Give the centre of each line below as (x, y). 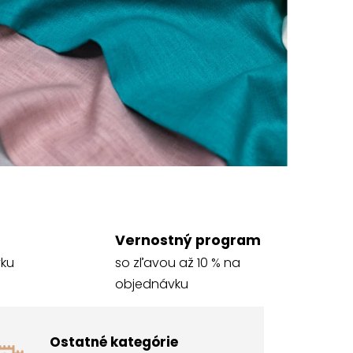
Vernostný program (188, 241)
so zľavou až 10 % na (177, 263)
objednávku (151, 284)
